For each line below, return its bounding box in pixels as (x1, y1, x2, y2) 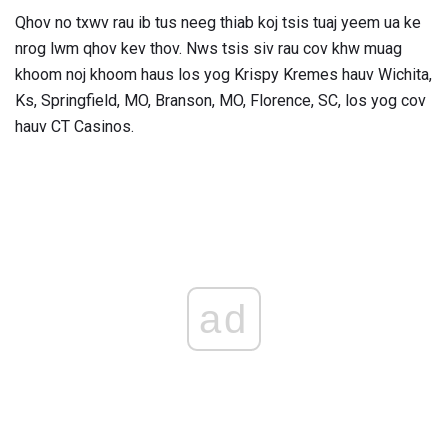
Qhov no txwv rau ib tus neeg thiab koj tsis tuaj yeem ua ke (15, 13, 421, 33)
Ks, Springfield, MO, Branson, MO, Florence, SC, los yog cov (15, 91, 426, 111)
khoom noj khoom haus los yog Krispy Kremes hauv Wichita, (15, 65, 432, 85)
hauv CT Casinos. (15, 117, 134, 137)
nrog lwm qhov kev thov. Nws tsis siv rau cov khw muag (15, 39, 402, 59)
